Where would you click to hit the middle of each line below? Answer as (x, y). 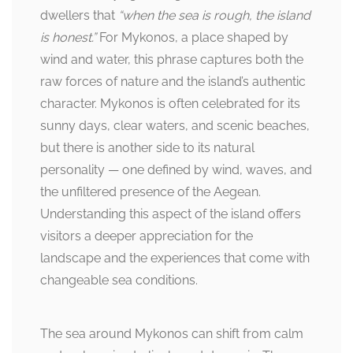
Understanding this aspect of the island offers (171, 214)
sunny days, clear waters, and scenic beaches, (175, 126)
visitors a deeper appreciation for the (147, 236)
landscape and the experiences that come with (175, 258)
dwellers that (79, 16)
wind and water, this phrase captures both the (172, 60)
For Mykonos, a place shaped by (192, 38)
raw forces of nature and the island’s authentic (173, 82)
